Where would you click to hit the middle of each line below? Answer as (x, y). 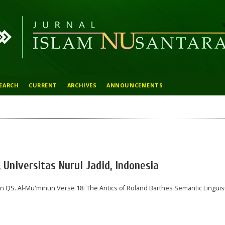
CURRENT (43, 85)
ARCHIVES (82, 85)
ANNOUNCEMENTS (135, 85)
